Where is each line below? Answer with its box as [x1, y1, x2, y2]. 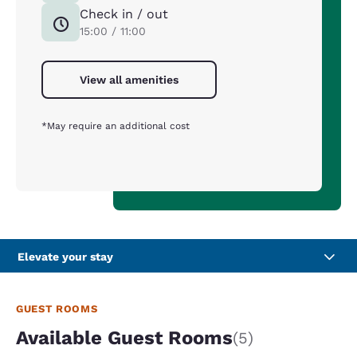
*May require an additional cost [41, 120, 190, 132]
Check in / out [80, 6, 168, 22]
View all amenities [80, 73, 178, 87]
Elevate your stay [18, 250, 113, 264]
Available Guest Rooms [16, 327, 233, 350]
